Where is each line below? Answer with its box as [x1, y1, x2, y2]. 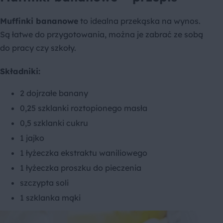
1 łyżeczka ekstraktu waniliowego [20, 148, 147, 158]
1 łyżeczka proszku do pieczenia [20, 163, 141, 173]
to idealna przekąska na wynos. [78, 16, 201, 26]
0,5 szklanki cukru [20, 118, 88, 128]
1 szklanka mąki [20, 193, 81, 203]
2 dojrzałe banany [20, 88, 88, 99]
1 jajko [20, 133, 44, 143]
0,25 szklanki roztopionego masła [20, 103, 147, 113]
